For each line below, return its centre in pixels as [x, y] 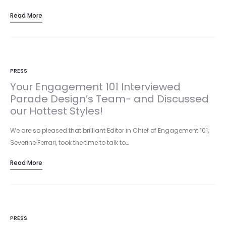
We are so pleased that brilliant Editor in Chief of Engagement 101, [109, 130]
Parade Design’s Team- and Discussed [109, 99]
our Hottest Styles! [56, 111]
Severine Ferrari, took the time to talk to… [69, 143]
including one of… [37, 7]
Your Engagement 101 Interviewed [95, 87]
